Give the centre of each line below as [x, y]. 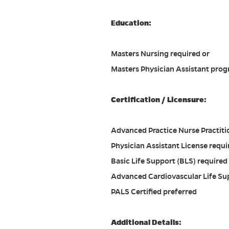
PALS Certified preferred [154, 192]
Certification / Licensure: [159, 100]
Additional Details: [146, 223]
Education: [131, 23]
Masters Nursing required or [160, 54]
